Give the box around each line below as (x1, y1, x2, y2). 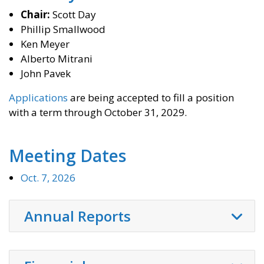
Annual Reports (24, 206, 131, 226)
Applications (9, 91, 68, 105)
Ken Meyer (21, 37, 70, 51)
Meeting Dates (9, 144, 126, 167)
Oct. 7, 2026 (21, 171, 75, 185)
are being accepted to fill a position (68, 91, 234, 105)
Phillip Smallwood (21, 22, 105, 37)
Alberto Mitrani (21, 52, 93, 66)
